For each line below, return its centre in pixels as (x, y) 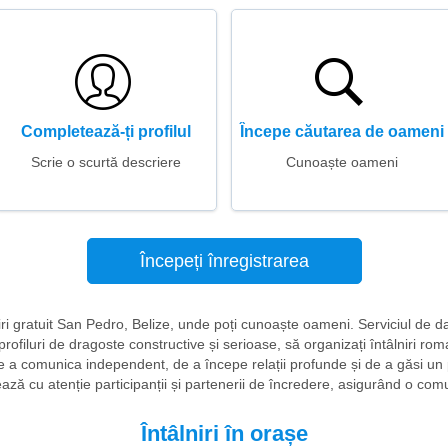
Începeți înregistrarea (224, 261)
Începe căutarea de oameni (342, 131)
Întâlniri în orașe (224, 433)
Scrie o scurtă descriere (106, 162)
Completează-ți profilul (106, 131)
